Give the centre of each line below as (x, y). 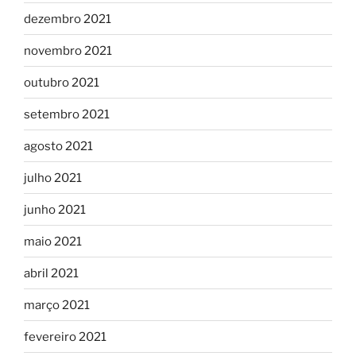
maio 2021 (53, 241)
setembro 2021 (67, 114)
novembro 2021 (68, 50)
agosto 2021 (58, 146)
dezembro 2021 (68, 19)
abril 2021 (51, 273)
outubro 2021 (62, 82)
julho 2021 (53, 178)
